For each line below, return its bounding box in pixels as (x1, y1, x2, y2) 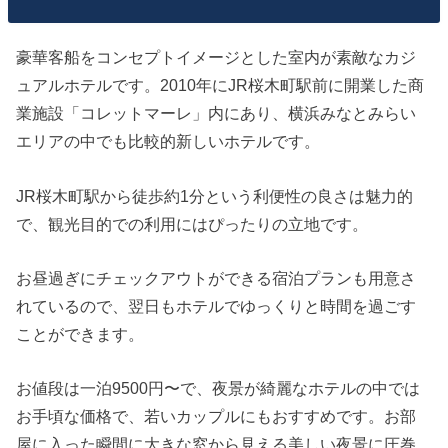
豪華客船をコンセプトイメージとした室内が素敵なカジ (16, 48, 417, 67)
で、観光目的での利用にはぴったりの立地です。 (16, 214, 369, 233)
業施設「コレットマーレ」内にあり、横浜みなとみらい (16, 104, 417, 123)
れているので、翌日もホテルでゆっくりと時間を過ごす (16, 296, 417, 315)
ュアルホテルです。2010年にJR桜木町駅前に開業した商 (16, 76, 425, 95)
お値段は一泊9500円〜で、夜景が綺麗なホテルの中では (16, 379, 421, 398)
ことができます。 (16, 324, 145, 343)
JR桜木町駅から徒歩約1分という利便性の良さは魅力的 (16, 186, 414, 205)
